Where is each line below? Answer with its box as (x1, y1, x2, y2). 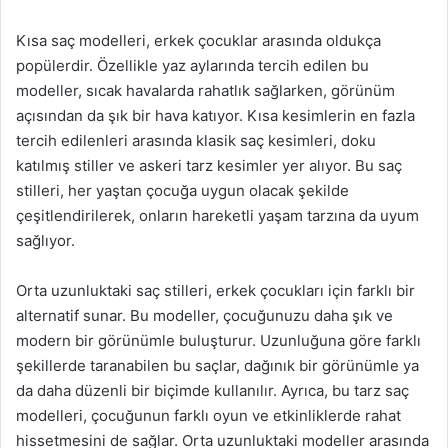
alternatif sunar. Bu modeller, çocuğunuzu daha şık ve (16, 306, 393, 325)
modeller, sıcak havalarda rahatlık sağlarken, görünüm (16, 81, 395, 100)
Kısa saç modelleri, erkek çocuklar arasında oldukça (16, 31, 381, 50)
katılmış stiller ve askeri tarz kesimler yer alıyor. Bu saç (16, 156, 402, 175)
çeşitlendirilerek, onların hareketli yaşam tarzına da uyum (16, 206, 419, 225)
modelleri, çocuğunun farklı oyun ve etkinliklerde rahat (16, 406, 401, 425)
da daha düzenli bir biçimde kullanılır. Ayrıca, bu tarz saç (16, 381, 409, 400)
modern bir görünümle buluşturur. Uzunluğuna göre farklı (16, 331, 421, 350)
